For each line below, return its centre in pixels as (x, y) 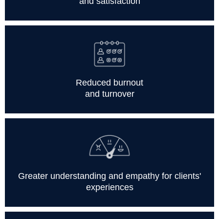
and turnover (109, 94)
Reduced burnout (109, 83)
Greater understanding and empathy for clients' (109, 176)
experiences (109, 187)
